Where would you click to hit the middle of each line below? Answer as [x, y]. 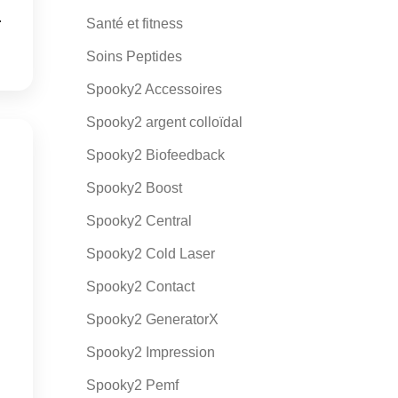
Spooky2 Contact [140, 287]
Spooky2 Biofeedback [155, 155]
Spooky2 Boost [134, 188]
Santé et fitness [134, 24]
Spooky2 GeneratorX [152, 319]
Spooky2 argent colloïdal [164, 122]
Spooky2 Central [139, 221]
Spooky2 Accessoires [154, 89]
